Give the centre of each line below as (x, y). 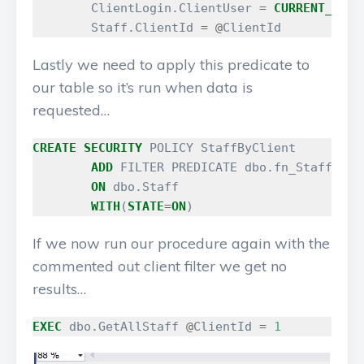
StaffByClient (248, 148)
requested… (71, 110)
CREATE (54, 148)
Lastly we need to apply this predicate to (171, 65)
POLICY (171, 148)
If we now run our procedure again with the (181, 243)
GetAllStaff (139, 327)
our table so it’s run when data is (143, 87)
